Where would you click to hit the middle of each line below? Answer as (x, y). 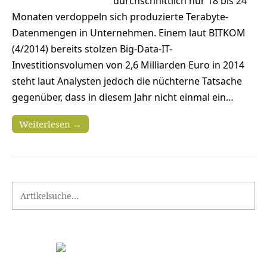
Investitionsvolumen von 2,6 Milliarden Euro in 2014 (128, 65)
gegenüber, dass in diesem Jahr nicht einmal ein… (123, 97)
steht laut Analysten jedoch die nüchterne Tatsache (127, 81)
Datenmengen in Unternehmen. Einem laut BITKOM (129, 33)
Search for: (34, 189)
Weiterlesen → (50, 124)
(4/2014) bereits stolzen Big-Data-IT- (92, 49)
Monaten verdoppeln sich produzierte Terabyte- (120, 17)
